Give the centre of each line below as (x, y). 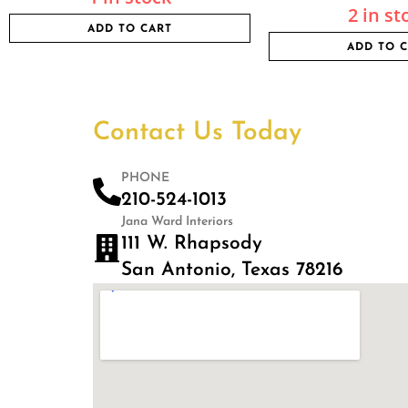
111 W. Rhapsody (192, 244)
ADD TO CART (130, 29)
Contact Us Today (197, 133)
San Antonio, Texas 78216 (232, 270)
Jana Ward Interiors (177, 222)
